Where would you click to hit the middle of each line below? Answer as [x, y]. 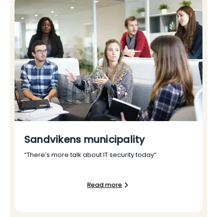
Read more [105, 185]
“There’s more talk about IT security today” [90, 155]
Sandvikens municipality [85, 140]
